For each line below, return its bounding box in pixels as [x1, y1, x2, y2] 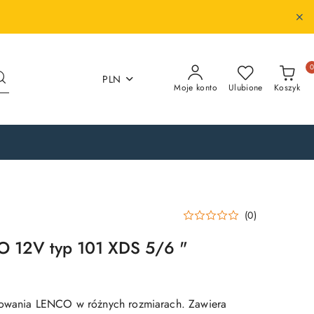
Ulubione [228, 81, 263, 94]
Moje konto [174, 81, 217, 94]
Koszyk [273, 81, 300, 94]
